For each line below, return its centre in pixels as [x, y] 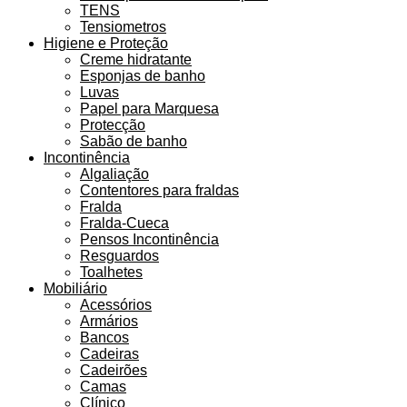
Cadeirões [114, 371]
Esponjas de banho [143, 76]
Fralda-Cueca [124, 223]
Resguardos [119, 256]
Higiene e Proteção [106, 44]
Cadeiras [109, 354]
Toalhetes [111, 273]
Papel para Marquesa [149, 109]
